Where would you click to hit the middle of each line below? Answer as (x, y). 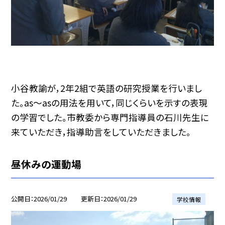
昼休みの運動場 (46, 164)
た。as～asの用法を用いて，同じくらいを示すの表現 (110, 103)
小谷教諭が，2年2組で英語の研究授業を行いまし (107, 88)
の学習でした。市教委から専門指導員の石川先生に (110, 118)
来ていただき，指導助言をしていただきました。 (101, 132)
